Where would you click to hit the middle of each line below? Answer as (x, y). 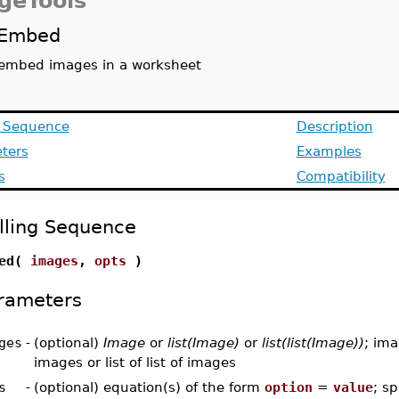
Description (334, 126)
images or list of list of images (134, 362)
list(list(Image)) (313, 342)
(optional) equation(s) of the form (149, 387)
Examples (329, 151)
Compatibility (341, 176)
